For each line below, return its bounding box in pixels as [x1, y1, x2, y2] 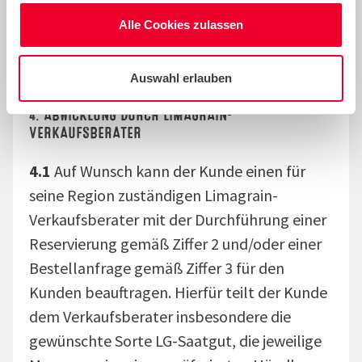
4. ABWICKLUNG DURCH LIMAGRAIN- [29, 105, 232, 121]
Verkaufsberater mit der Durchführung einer [29, 209, 326, 229]
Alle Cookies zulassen [119, 18, 243, 32]
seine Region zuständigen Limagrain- [29, 185, 278, 205]
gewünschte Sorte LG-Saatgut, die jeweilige [29, 330, 322, 351]
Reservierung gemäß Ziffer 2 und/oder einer [29, 234, 322, 254]
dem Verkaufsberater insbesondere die [29, 306, 291, 326]
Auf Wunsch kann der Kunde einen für [54, 161, 305, 181]
